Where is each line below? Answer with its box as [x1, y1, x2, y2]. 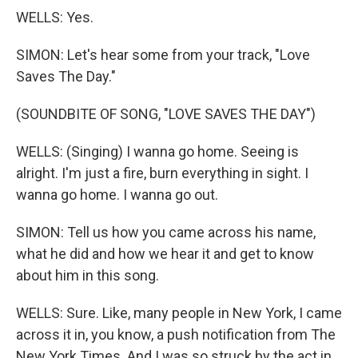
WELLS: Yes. [16, 9, 93, 26]
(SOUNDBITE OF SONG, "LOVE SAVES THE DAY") [16, 105, 316, 122]
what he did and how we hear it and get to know [16, 245, 314, 262]
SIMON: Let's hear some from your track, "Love [16, 46, 310, 63]
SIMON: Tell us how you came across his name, [16, 224, 316, 241]
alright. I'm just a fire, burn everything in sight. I [16, 165, 308, 181]
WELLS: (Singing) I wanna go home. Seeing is [16, 143, 299, 160]
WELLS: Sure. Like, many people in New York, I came [16, 304, 342, 321]
